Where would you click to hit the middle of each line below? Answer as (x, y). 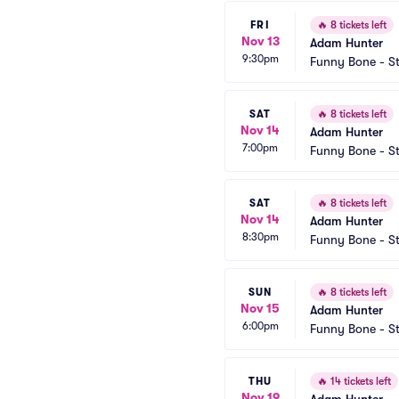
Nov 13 (260, 41)
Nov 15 (260, 308)
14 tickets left (359, 381)
